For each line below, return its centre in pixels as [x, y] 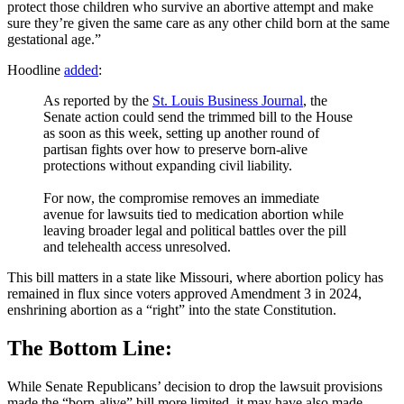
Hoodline [36, 69]
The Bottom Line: [90, 348]
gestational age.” [56, 39]
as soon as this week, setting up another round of [181, 133]
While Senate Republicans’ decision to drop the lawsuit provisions [195, 386]
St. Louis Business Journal [228, 100]
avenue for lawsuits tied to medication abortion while [193, 214]
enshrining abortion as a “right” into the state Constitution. [172, 309]
